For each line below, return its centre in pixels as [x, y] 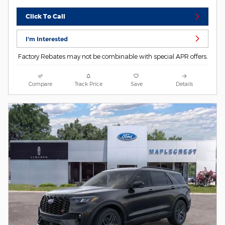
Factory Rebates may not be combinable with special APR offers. [113, 57]
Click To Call [46, 17]
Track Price [88, 84]
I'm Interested [47, 39]
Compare [41, 84]
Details [185, 84]
